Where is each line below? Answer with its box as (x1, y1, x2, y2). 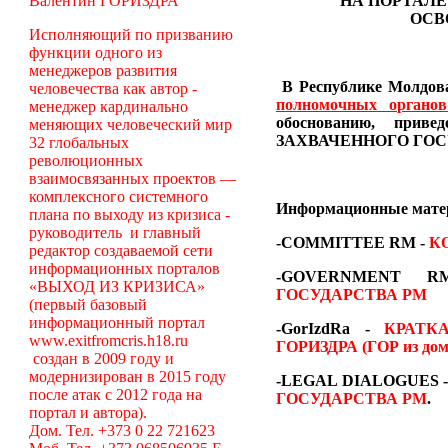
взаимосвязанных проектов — (28, 170, 236, 187)
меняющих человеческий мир (28, 116, 232, 133)
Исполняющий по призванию (28, 26, 233, 43)
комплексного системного (28, 188, 208, 205)
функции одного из (28, 44, 162, 61)
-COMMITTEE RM (276, 234, 416, 251)
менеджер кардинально (28, 98, 188, 115)
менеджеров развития (28, 62, 177, 79)
